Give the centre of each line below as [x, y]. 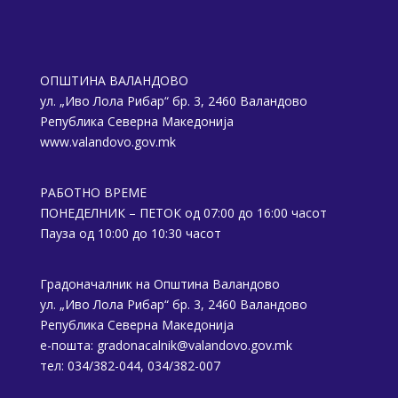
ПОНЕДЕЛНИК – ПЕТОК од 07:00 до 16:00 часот [183, 213]
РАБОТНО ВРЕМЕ [93, 193]
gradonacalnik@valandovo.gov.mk [194, 346]
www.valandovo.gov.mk [107, 142]
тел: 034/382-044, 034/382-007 [130, 366]
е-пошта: [68, 346]
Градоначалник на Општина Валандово [159, 284]
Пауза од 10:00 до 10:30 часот [130, 234]
